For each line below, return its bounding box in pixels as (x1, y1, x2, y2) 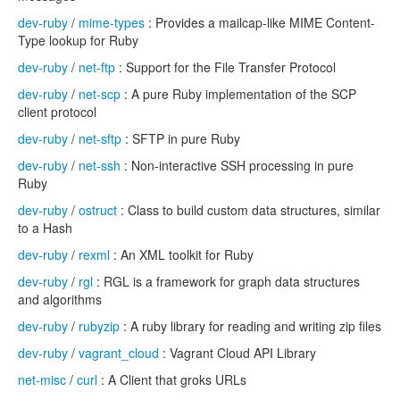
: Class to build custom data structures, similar (117, 201, 380, 219)
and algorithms (18, 290, 102, 308)
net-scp (79, 85, 121, 103)
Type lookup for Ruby (18, 31, 138, 49)
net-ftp (79, 58, 115, 76)
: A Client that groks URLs (97, 371, 246, 388)
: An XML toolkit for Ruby (110, 246, 254, 263)
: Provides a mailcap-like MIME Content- (145, 13, 375, 31)
